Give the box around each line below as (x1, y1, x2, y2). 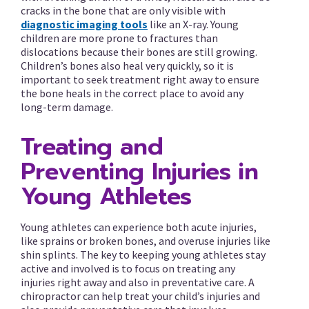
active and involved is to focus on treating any (21, 261, 235, 275)
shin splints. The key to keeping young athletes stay (21, 248, 266, 261)
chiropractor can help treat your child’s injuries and (21, 289, 260, 303)
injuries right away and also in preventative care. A (21, 275, 255, 289)
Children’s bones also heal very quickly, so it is (21, 59, 234, 72)
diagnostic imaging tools (21, 17, 148, 31)
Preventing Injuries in (21, 154, 259, 189)
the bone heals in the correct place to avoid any (21, 86, 243, 100)
